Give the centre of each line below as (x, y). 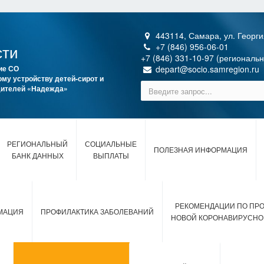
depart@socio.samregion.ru (206, 69)
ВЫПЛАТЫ (111, 156)
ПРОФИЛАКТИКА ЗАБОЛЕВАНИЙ (97, 212)
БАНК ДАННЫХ (37, 156)
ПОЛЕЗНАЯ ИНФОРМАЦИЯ (201, 150)
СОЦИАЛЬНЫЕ (111, 144)
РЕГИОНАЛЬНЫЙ (37, 144)
